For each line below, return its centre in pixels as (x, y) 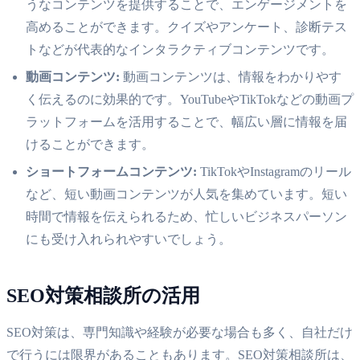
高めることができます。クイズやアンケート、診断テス (186, 27)
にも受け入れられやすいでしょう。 (129, 239)
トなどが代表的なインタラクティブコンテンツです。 (180, 49)
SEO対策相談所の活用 (103, 295)
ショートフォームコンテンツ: (111, 171)
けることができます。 (90, 144)
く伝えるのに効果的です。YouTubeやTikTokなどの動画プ (190, 99)
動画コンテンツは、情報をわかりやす (231, 76)
